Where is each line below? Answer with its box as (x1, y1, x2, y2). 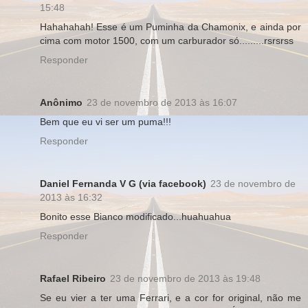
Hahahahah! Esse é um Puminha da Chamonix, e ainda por (40, 21, 301, 32)
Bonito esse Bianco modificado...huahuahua (40, 210, 231, 222)
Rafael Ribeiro (40, 272, 106, 284)
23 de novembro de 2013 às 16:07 (87, 96, 237, 108)
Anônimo (40, 96, 82, 108)
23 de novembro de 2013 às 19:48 (110, 272, 261, 284)
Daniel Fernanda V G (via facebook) (40, 177, 206, 189)
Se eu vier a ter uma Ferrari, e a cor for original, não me (40, 291, 301, 303)
